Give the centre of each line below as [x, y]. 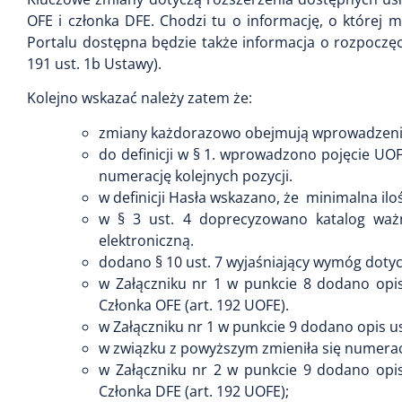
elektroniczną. [146, 240]
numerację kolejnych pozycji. [196, 175]
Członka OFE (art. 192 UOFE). [194, 305]
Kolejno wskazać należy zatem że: [140, 98]
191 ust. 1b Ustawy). [94, 63]
